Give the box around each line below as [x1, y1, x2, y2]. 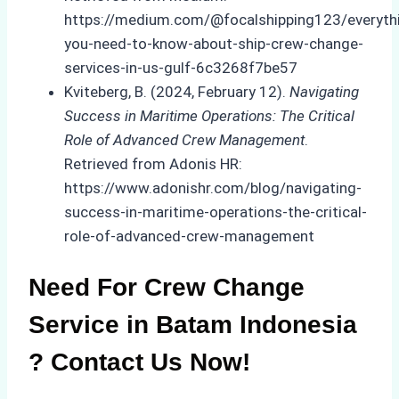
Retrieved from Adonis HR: [64, 155, 242, 174]
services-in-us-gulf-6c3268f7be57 [64, 59, 297, 77]
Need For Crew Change [28, 273, 305, 302]
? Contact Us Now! [28, 348, 250, 377]
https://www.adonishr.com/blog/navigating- [64, 179, 362, 198]
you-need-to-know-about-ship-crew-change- [64, 35, 363, 53]
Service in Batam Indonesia [28, 311, 357, 339]
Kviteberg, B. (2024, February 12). [64, 83, 289, 102]
